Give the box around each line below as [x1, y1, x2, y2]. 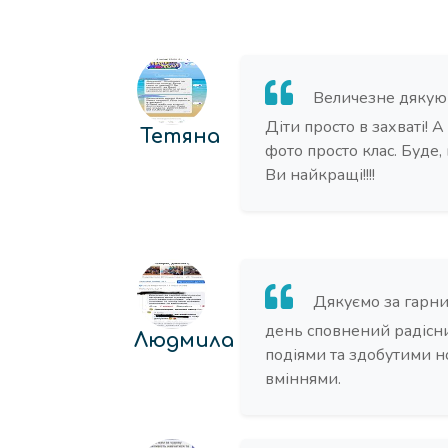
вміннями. [265, 368, 342, 390]
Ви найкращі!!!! [265, 164, 376, 186]
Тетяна [140, 125, 221, 148]
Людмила [134, 329, 234, 352]
